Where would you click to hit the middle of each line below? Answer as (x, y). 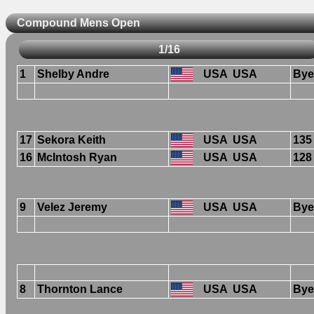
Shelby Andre (73, 74)
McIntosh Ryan (77, 157)
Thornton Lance (80, 289)
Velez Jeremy (72, 207)
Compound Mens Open (78, 23)
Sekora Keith (71, 139)
